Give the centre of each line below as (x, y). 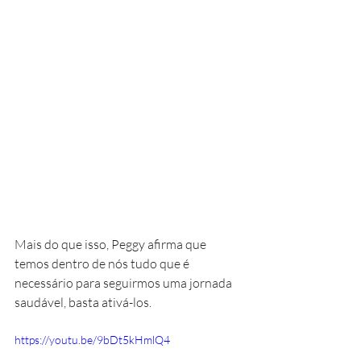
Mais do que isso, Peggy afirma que (112, 244)
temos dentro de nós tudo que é (103, 263)
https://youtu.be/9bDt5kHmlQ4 (92, 339)
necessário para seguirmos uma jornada (124, 282)
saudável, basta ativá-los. (83, 302)
